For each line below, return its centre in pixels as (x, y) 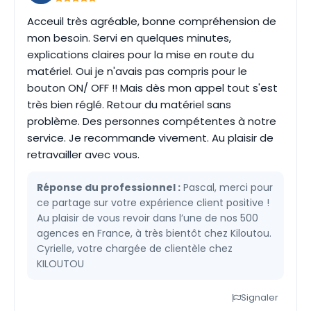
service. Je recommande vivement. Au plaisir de (150, 138)
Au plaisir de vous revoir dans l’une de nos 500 (148, 218)
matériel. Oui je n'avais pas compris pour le (137, 71)
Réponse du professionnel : (109, 187)
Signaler (260, 297)
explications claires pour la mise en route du (141, 54)
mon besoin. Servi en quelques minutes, (129, 38)
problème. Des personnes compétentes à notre (152, 121)
